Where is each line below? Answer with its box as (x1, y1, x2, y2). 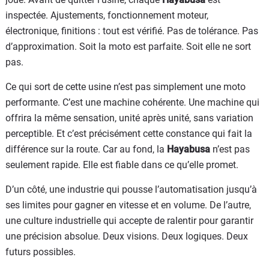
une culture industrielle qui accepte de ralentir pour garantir (5, 214, 253, 226)
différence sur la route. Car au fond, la (5, 143, 167, 155)
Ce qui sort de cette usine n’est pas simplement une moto (5, 80, 246, 92)
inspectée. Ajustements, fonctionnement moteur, (5, 9, 208, 21)
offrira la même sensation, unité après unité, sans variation (5, 112, 253, 124)
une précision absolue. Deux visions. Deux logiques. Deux (5, 230, 248, 242)
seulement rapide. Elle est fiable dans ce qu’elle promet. (5, 159, 238, 171)
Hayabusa (167, 143, 210, 155)
